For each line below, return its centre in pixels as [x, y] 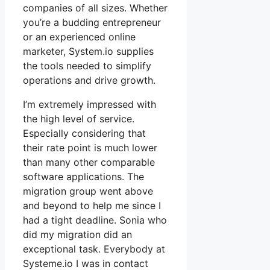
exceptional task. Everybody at [94, 249]
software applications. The [83, 177]
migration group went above [88, 191]
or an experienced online [79, 37]
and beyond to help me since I [92, 206]
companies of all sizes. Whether [95, 8]
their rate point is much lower [90, 148]
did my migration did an [77, 235]
